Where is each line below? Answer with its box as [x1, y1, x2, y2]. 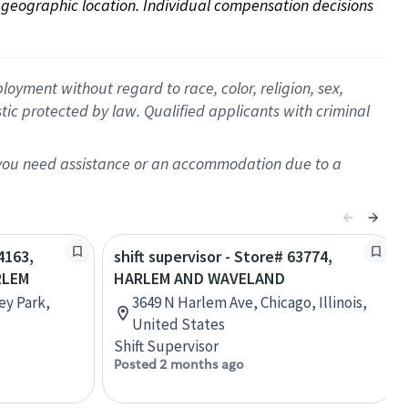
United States [132, 314, 225, 334]
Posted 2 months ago [114, 356, 244, 372]
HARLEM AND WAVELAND [114, 268, 285, 289]
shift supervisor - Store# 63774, [114, 246, 332, 267]
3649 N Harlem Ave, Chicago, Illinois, [132, 292, 367, 312]
